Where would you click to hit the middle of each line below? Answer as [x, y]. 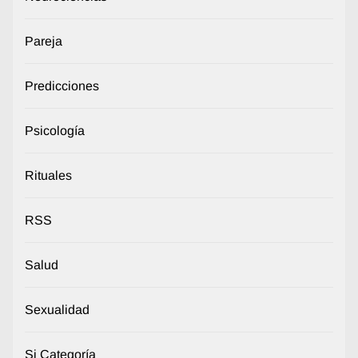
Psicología [55, 131]
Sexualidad [57, 310]
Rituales [48, 176]
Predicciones [62, 86]
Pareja [44, 42]
